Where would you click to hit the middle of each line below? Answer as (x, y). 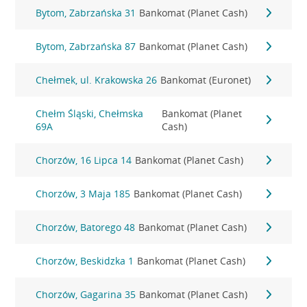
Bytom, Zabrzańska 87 (86, 46)
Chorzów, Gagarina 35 (86, 294)
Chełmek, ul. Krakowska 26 (97, 80)
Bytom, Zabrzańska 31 (86, 13)
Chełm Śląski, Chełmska (90, 113)
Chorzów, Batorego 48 (86, 227)
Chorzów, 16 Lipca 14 (84, 160)
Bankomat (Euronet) (206, 80)
